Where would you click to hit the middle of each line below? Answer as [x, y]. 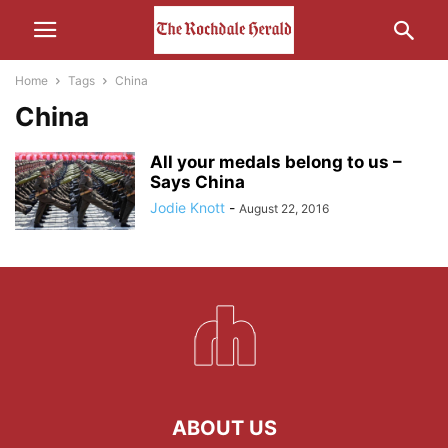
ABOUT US [224, 428]
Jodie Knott [187, 207]
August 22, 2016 [284, 208]
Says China [197, 182]
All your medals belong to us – [276, 162]
